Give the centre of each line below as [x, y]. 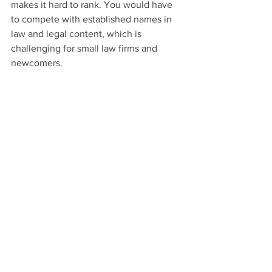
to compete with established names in [93, 19]
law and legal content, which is [77, 33]
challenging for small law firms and [85, 48]
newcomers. [37, 63]
